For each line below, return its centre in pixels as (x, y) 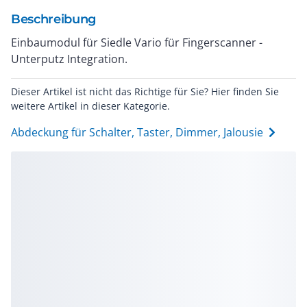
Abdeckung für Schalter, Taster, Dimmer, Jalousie (137, 132)
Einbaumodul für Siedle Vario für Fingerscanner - (137, 42)
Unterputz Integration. (69, 59)
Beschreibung (54, 19)
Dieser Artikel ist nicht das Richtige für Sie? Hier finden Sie (145, 91)
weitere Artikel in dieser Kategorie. (90, 106)
